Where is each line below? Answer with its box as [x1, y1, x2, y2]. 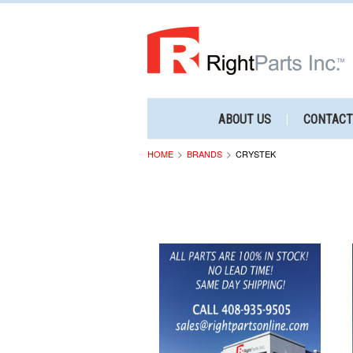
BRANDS [187, 147, 222, 160]
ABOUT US [218, 112, 271, 127]
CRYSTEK [236, 147, 276, 160]
